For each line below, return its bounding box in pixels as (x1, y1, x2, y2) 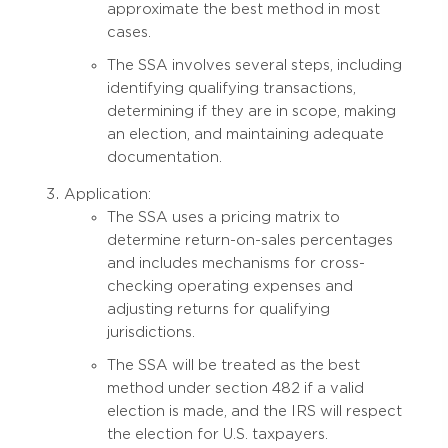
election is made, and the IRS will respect (107, 402, 402, 419)
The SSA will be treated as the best (107, 356, 360, 373)
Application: (64, 185, 151, 202)
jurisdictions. (107, 323, 195, 340)
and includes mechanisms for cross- (107, 254, 365, 271)
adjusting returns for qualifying (107, 300, 330, 317)
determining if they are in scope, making (107, 102, 396, 119)
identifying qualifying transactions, (107, 79, 356, 96)
